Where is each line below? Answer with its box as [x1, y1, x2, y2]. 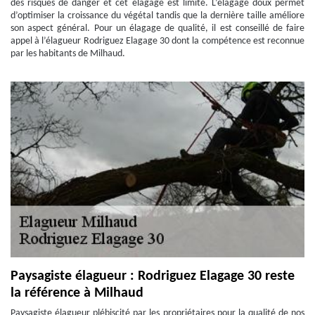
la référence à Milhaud [11, 286, 143, 300]
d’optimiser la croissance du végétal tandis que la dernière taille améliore [11, 11, 304, 21]
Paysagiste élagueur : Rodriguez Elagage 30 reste [11, 269, 295, 283]
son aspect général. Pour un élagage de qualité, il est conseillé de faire [11, 23, 304, 34]
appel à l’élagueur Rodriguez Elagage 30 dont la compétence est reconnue [11, 36, 304, 46]
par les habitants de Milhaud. [11, 49, 125, 59]
